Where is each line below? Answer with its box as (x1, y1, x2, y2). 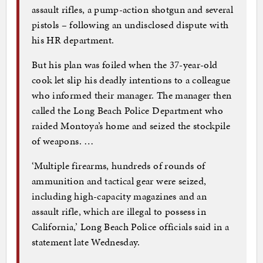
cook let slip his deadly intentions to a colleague (32, 73, 231, 87)
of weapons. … (32, 134, 94, 149)
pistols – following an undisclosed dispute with (32, 18, 229, 32)
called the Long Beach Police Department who (32, 103, 224, 118)
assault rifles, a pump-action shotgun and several (32, 2, 234, 17)
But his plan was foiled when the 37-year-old (32, 58, 218, 72)
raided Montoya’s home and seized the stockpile (32, 119, 231, 133)
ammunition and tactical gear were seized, (32, 174, 207, 188)
